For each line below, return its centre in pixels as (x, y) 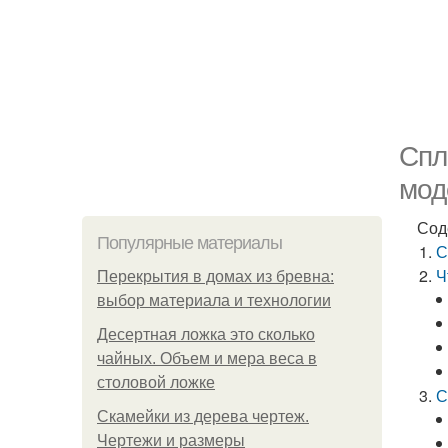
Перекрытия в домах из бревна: (215, 276)
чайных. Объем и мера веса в (207, 358)
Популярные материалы (189, 243)
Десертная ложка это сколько (206, 334)
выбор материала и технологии (214, 300)
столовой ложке (156, 382)
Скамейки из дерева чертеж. (203, 416)
